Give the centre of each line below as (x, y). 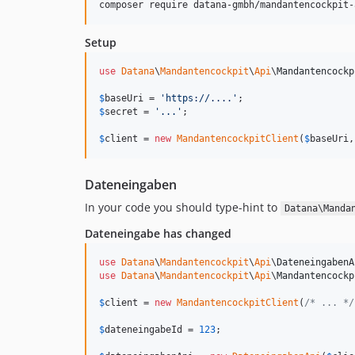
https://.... (199, 98)
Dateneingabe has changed (158, 233)
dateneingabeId (143, 330)
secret (121, 112)
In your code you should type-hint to (183, 207)
